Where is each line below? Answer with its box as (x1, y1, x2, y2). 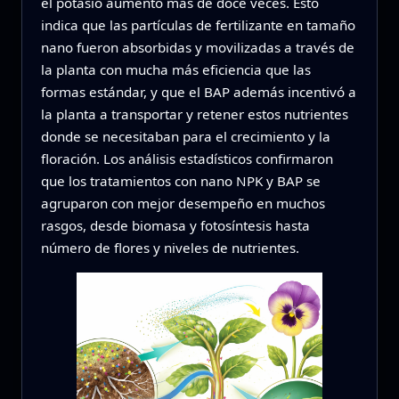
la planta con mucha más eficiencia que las (40, 60, 311, 78)
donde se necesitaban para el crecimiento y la (40, 126, 330, 145)
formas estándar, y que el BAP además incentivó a (40, 82, 356, 101)
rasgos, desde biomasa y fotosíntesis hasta (40, 216, 310, 234)
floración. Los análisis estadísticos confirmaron (40, 149, 333, 167)
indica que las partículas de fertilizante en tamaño (40, 15, 355, 34)
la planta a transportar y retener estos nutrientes (40, 104, 348, 123)
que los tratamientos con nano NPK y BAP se (40, 171, 321, 190)
